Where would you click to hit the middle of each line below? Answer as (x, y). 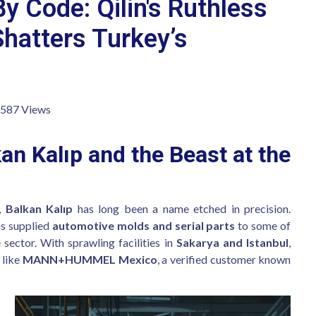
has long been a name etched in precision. (182, 208)
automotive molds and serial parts (144, 225)
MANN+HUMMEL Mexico (90, 259)
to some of (263, 225)
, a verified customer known (224, 259)
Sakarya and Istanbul (232, 242)
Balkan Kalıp (39, 208)
